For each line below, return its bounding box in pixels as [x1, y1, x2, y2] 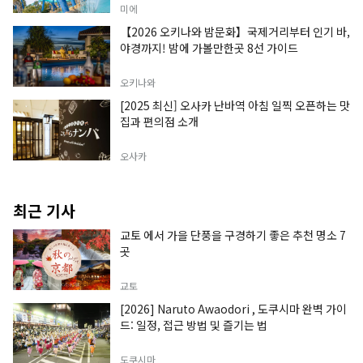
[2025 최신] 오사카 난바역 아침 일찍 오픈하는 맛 [120, 96, 350, 113]
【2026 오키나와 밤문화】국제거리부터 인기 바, [120, 23, 350, 40]
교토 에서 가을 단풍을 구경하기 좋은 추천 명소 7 [120, 226, 346, 243]
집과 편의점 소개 [120, 113, 199, 130]
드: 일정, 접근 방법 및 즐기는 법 [120, 316, 267, 333]
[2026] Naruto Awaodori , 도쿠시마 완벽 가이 [120, 300, 347, 317]
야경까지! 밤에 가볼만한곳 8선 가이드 [120, 39, 298, 56]
